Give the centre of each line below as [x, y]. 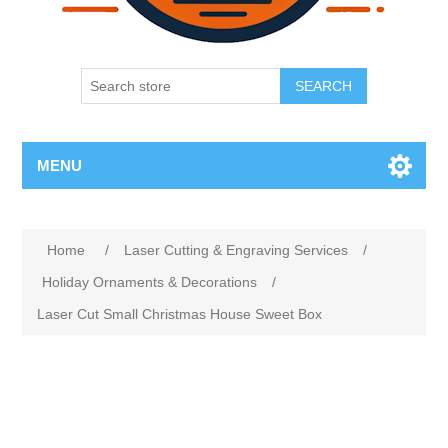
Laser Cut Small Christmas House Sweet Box [180, 314]
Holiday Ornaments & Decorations [150, 282]
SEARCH [323, 86]
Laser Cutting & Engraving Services [236, 250]
